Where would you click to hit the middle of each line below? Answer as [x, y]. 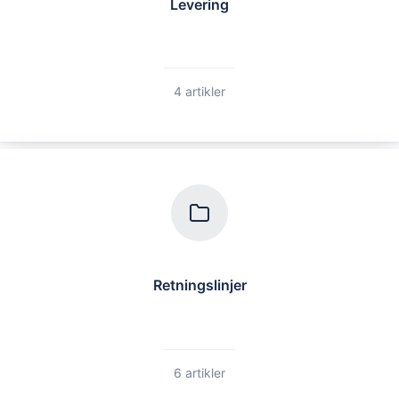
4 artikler [199, 92]
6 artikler [199, 372]
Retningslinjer [199, 285]
